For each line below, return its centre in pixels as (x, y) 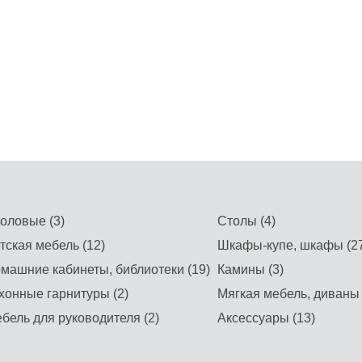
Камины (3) (250, 269)
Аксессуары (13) (266, 318)
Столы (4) (246, 221)
